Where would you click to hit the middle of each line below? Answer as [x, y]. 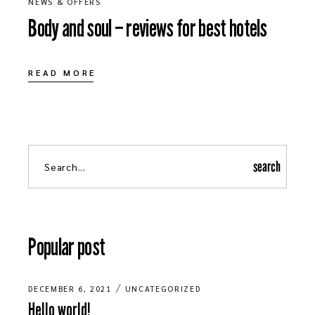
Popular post [67, 247]
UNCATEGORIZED [163, 289]
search [267, 167]
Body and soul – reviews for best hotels [148, 29]
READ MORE [62, 73]
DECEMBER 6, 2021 [70, 289]
